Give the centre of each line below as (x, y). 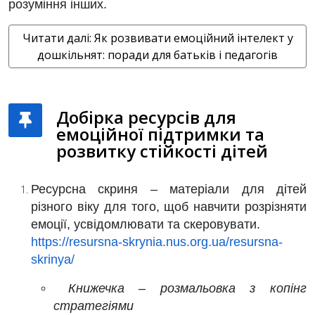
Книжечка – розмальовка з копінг (187, 288)
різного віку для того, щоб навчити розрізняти (169, 207)
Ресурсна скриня (85, 189)
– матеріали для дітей (223, 189)
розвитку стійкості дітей (162, 151)
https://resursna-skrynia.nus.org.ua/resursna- (157, 242)
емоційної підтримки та (160, 134)
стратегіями (94, 306)
